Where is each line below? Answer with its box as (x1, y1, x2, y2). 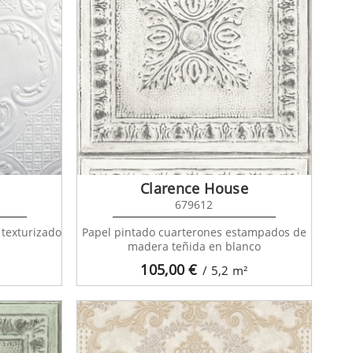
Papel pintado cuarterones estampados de (81, 224, 307, 240)
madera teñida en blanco (127, 238, 261, 254)
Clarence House (139, 178, 248, 198)
